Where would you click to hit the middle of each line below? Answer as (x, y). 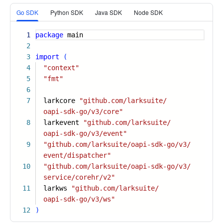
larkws (53, 188)
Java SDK (109, 12)
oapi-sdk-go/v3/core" (83, 111)
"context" (61, 68)
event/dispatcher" (77, 155)
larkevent (59, 122)
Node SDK (148, 12)
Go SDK (27, 12)
